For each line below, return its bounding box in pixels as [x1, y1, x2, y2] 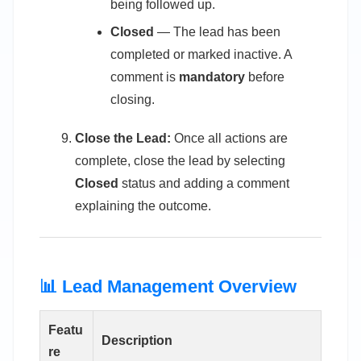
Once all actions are [171, 131, 288, 145]
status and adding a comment [118, 176, 289, 190]
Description [102, 333, 172, 347]
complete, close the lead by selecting [75, 153, 285, 168]
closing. [110, 93, 155, 107]
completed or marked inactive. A [110, 48, 292, 62]
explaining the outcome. [75, 198, 211, 213]
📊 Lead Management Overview [39, 276, 297, 297]
